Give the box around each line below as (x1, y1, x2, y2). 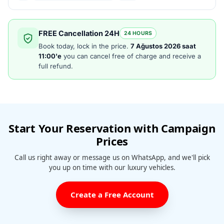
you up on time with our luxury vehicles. (48, 163, 175, 172)
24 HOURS (124, 30, 152, 37)
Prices (95, 133, 128, 149)
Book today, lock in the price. (38, 42, 130, 50)
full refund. (38, 62, 73, 70)
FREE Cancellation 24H (38, 29, 119, 38)
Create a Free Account (70, 189, 154, 200)
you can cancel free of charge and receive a (61, 52, 201, 60)
